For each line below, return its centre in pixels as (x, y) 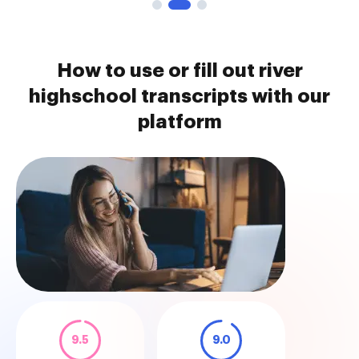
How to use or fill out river (179, 71)
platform (179, 122)
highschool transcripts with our (179, 96)
